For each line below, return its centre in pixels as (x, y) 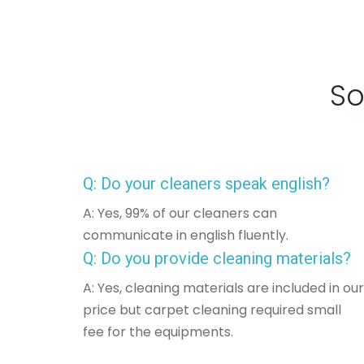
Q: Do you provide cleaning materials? (217, 258)
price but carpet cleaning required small (212, 310)
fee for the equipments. (158, 332)
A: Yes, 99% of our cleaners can (180, 213)
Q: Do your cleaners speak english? (206, 184)
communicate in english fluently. (186, 235)
